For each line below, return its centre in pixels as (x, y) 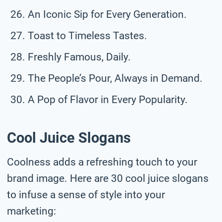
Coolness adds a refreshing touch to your (102, 162)
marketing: (31, 211)
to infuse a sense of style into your (86, 194)
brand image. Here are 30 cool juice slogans (108, 178)
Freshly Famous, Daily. (79, 57)
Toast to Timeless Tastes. (87, 35)
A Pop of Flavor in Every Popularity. (108, 99)
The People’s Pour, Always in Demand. (115, 78)
